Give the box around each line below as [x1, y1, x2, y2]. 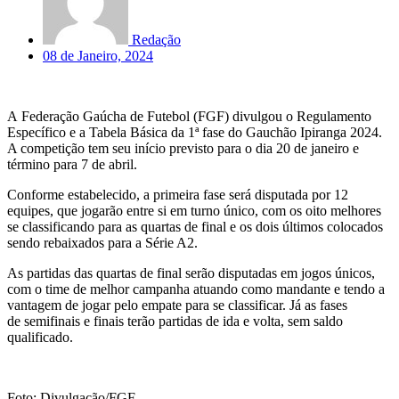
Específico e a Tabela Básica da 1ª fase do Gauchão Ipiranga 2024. [7, 124, 382, 140]
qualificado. [7, 329, 77, 345]
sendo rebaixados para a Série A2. [7, 234, 198, 250]
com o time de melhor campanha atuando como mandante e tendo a [7, 281, 385, 297]
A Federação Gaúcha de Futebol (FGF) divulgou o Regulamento [7, 108, 371, 124]
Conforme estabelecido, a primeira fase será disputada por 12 [7, 186, 348, 202]
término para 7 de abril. [7, 156, 137, 172]
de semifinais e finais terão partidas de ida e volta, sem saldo [7, 313, 343, 329]
